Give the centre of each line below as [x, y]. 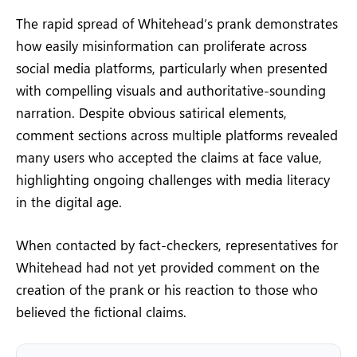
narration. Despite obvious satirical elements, [151, 112]
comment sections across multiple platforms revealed [177, 134]
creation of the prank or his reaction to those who [167, 289]
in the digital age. [69, 201]
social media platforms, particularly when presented [172, 67]
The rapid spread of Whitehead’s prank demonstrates [177, 23]
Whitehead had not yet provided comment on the [168, 267]
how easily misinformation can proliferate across [161, 45]
